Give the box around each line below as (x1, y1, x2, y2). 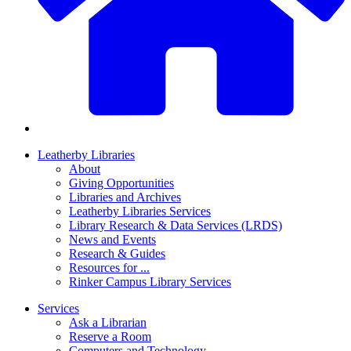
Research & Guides (69, 247, 165, 261)
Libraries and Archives (69, 190, 181, 204)
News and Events (69, 233, 156, 247)
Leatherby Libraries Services (69, 204, 211, 219)
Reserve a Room (69, 330, 151, 344)
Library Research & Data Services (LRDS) (69, 219, 282, 233)
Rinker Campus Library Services (69, 275, 231, 289)
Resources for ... (69, 261, 150, 275)
